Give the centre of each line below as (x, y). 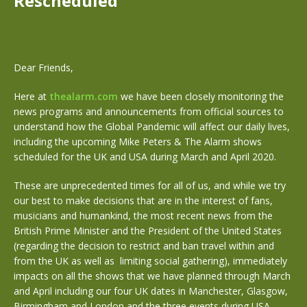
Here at (32, 96)
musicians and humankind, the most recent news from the (143, 216)
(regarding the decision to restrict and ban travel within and (144, 246)
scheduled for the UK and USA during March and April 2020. (145, 157)
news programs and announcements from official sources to (149, 111)
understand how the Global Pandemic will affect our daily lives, (152, 126)
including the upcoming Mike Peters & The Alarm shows (138, 142)
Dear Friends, (44, 67)
